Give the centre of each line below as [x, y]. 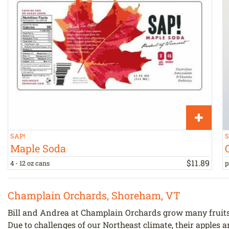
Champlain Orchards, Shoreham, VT [94, 195]
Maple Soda [38, 148]
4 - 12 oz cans [30, 163]
